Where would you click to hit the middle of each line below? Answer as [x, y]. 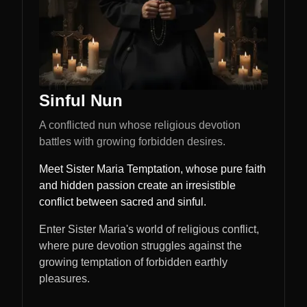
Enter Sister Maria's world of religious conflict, [149, 229]
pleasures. [64, 279]
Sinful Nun [81, 100]
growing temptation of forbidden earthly [133, 262]
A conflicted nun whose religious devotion [140, 125]
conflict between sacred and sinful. [123, 202]
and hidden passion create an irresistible [137, 185]
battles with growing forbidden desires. [132, 142]
